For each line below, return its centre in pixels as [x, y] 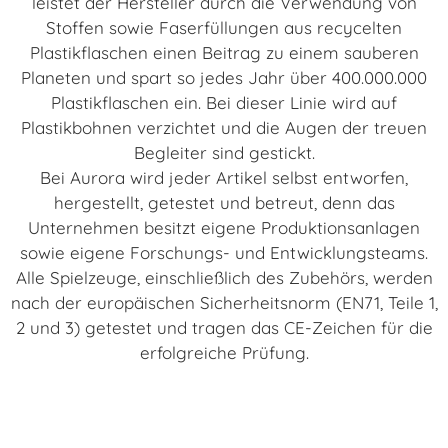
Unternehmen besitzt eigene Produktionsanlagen [224, 228]
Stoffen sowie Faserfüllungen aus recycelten [224, 28]
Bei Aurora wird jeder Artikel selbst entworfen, [224, 178]
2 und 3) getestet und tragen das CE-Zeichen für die [224, 328]
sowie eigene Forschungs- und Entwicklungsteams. [224, 253]
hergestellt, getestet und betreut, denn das [224, 203]
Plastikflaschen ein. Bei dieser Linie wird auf [224, 103]
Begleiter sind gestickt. [224, 153]
